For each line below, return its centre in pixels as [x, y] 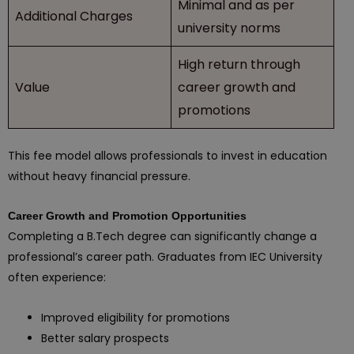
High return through [239, 64]
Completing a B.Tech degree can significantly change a [162, 236]
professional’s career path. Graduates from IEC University [165, 257]
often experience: [57, 277]
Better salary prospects [105, 338]
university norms [229, 28]
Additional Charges [74, 16]
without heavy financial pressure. [99, 176]
